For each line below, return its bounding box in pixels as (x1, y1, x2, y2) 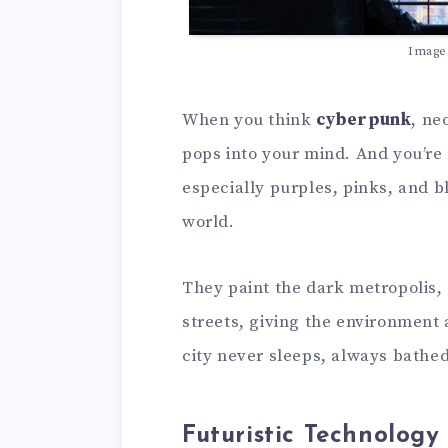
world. (182, 211, 235, 234)
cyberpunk (316, 109, 412, 132)
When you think (182, 109, 316, 132)
